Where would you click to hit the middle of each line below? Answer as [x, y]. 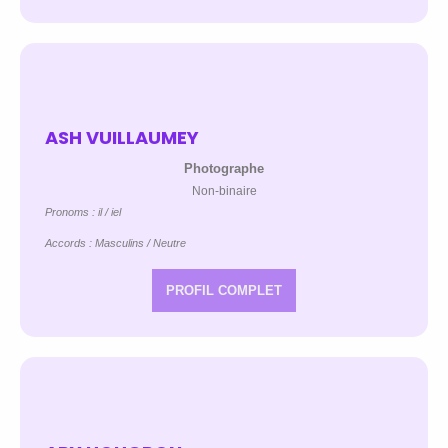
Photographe [224, 169]
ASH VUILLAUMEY [122, 138]
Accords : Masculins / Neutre [115, 243]
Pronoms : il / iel [83, 212]
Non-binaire [224, 191]
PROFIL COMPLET [224, 291]
